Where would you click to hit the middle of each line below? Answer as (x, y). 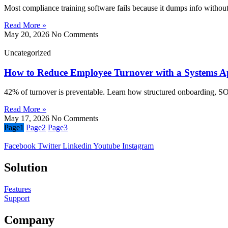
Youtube (107, 146)
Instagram (138, 146)
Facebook (20, 146)
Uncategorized (27, 52)
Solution (26, 168)
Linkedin (77, 146)
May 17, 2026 (28, 119)
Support (17, 198)
